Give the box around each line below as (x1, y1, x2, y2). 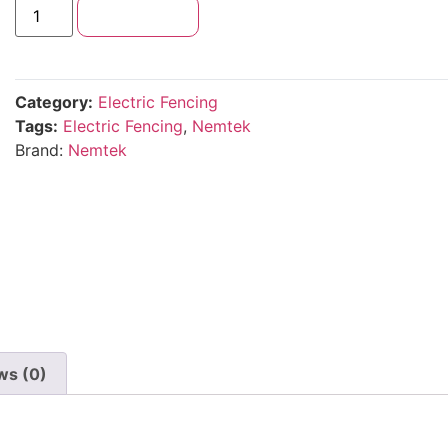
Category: (14, 92, 93, 113)
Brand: (14, 140, 68, 161)
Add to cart (94, 6, 183, 27)
